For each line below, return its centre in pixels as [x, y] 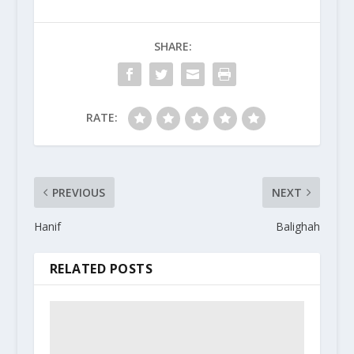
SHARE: [173, 47]
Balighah [298, 227]
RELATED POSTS [101, 269]
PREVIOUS [78, 193]
